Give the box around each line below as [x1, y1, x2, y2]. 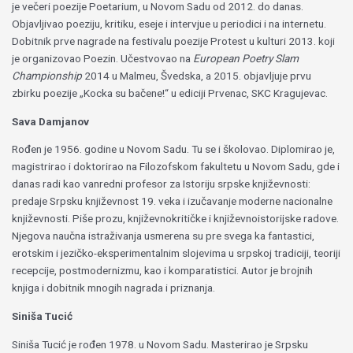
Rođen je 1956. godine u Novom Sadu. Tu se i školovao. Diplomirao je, [12, 143, 336, 156]
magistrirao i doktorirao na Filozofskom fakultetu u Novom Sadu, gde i [12, 160, 340, 173]
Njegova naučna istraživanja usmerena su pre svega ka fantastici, [12, 229, 315, 243]
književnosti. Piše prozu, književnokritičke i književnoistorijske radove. [12, 212, 340, 225]
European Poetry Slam [193, 51, 299, 65]
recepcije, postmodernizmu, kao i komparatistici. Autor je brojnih [12, 264, 314, 277]
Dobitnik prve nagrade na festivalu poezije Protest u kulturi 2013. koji [12, 34, 336, 47]
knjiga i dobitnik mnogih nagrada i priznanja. [12, 281, 216, 295]
